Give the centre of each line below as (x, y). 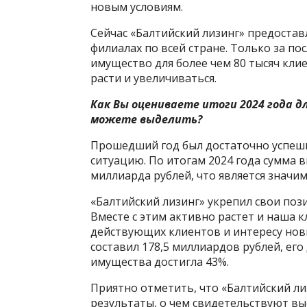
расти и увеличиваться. (153, 78)
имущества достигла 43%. (160, 261)
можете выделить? (146, 119)
